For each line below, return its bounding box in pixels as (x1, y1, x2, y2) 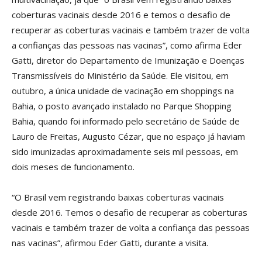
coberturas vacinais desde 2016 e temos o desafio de (12, 9, 230, 21)
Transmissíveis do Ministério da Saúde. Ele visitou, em (12, 70, 229, 82)
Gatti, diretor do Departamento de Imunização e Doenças (12, 54, 244, 67)
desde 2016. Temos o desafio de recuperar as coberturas (12, 206, 247, 219)
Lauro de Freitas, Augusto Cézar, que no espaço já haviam (12, 130, 245, 143)
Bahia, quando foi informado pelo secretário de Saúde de (12, 115, 240, 127)
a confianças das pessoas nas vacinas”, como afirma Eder (12, 39, 242, 51)
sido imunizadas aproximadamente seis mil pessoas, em (12, 146, 238, 158)
